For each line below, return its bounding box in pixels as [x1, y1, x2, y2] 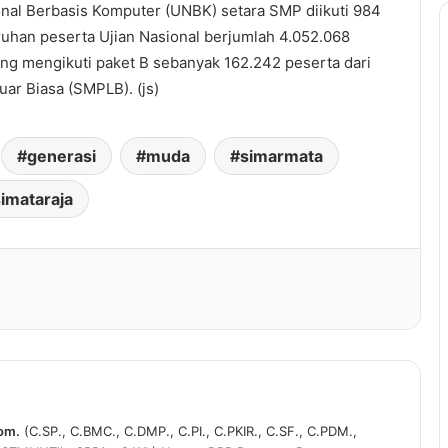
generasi [27, 146, 96, 167]
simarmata [240, 146, 323, 167]
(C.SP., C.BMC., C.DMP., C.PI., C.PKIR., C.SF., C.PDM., [20, 423, 357, 440]
